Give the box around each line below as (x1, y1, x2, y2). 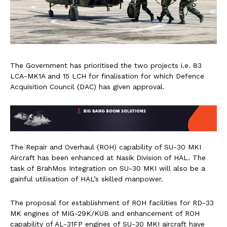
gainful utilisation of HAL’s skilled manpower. (10, 174, 163, 183)
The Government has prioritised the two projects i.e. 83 (10, 61, 202, 70)
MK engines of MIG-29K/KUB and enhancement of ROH (10, 209, 200, 217)
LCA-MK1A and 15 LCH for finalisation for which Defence (10, 72, 204, 81)
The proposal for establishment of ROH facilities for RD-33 (10, 198, 214, 207)
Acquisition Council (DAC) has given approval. (10, 83, 165, 91)
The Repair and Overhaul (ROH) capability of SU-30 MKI (10, 142, 201, 151)
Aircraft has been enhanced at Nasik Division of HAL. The (10, 153, 206, 162)
